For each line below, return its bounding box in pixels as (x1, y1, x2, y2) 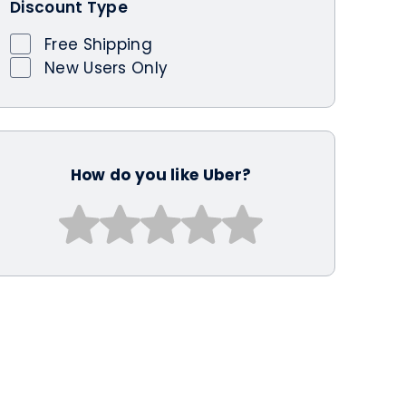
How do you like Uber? (70, 163, 252, 186)
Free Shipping (44, 33, 152, 55)
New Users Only (44, 56, 169, 79)
